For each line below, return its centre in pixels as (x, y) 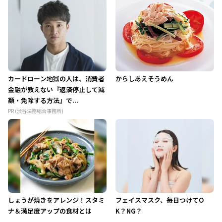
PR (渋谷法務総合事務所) (36, 111)
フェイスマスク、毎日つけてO (159, 200)
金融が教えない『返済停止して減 (56, 90)
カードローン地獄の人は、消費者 (56, 79)
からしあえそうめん (144, 79)
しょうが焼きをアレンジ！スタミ (56, 200)
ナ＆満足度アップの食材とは (50, 211)
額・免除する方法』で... (43, 101)
